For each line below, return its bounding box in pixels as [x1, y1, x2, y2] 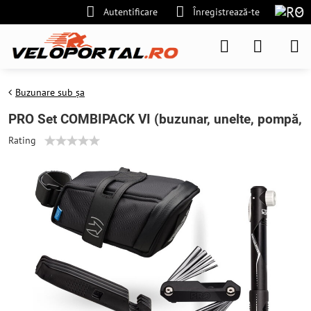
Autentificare [103, 6, 158, 18]
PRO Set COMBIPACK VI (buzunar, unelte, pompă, [8, 111, 302, 127]
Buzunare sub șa [15, 86, 85, 99]
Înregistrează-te [192, 6, 260, 18]
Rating [8, 134, 36, 146]
